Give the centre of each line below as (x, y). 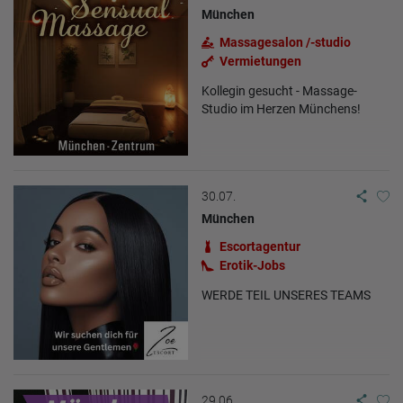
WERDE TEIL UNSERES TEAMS (286, 295)
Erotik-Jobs (252, 265)
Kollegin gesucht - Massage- (279, 90)
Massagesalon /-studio (285, 42)
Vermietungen (260, 61)
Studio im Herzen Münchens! (281, 108)
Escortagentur (260, 246)
